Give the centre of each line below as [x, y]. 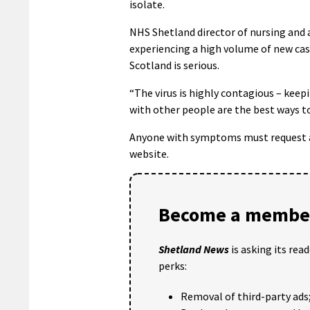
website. [149, 153]
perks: [173, 265]
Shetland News [194, 249]
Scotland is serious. [174, 65]
